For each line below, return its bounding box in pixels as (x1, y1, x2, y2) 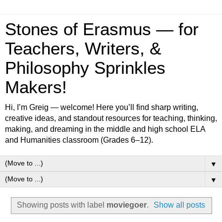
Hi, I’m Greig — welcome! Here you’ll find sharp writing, (5, 103, 198, 111)
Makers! (5, 78, 67, 97)
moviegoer (106, 200, 147, 209)
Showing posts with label (16, 200, 107, 209)
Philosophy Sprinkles (5, 58, 166, 77)
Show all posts (154, 200, 206, 209)
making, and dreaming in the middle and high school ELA (5, 125, 205, 133)
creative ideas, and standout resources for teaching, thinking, (5, 114, 217, 122)
